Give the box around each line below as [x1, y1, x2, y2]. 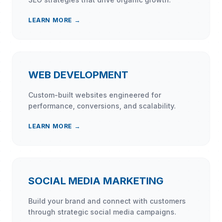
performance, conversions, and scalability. [28, 102, 176, 110]
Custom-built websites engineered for [28, 91, 161, 99]
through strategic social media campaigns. [28, 208, 176, 216]
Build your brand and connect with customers [28, 197, 186, 205]
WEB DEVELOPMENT [28, 69, 128, 81]
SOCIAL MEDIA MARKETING [28, 175, 164, 187]
